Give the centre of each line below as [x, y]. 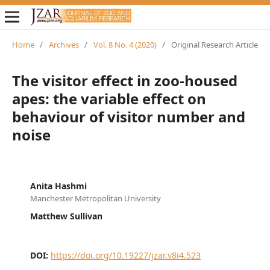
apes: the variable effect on [109, 98]
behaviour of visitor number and [128, 116]
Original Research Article [214, 44]
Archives [64, 44]
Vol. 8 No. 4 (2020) [125, 44]
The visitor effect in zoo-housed [124, 80]
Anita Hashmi [58, 186]
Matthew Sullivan [66, 216]
